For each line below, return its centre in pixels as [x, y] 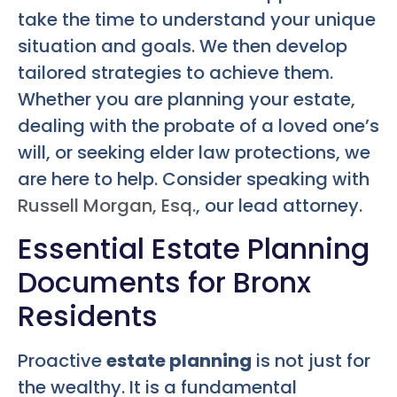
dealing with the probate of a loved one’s [198, 126]
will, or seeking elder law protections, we [194, 153]
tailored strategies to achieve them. [175, 73]
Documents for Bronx [164, 282]
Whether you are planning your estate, [187, 100]
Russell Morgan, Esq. [107, 206]
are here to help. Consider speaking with [194, 179]
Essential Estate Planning [194, 248]
